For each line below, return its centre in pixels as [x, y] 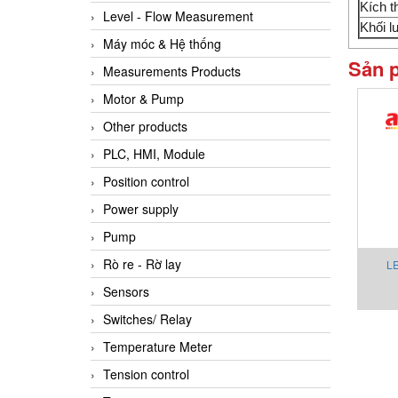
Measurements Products [172, 72]
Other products [145, 127]
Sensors [126, 292]
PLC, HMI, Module [154, 154]
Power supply [141, 209]
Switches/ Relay [147, 319]
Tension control [146, 374]
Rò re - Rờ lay [142, 264]
